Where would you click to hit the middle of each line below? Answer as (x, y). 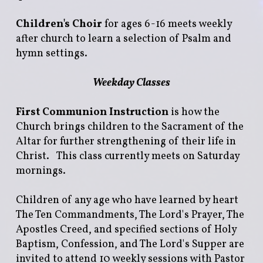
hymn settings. (51, 53)
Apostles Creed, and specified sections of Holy (126, 230)
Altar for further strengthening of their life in (126, 141)
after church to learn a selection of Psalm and (123, 39)
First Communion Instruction (92, 112)
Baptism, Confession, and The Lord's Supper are (130, 244)
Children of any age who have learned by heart (127, 200)
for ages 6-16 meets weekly (168, 24)
